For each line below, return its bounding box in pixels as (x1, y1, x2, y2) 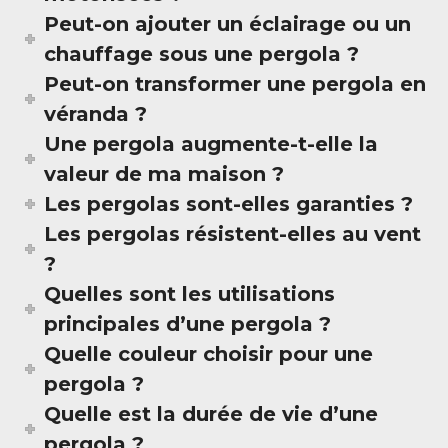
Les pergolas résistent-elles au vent (44, 222, 422, 247)
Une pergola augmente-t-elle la (44, 132, 379, 157)
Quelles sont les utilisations (44, 282, 336, 307)
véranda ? (44, 102, 148, 127)
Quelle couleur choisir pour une (44, 342, 374, 367)
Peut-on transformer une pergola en (44, 72, 427, 97)
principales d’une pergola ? (44, 312, 332, 337)
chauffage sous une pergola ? (44, 42, 360, 67)
